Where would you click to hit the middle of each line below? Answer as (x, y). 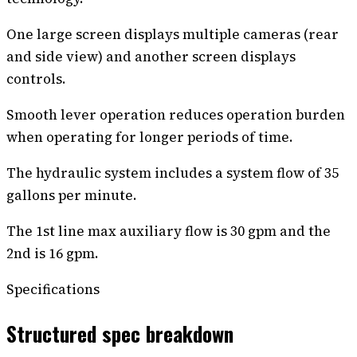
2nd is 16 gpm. (53, 253)
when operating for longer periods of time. (150, 137)
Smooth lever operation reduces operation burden (176, 114)
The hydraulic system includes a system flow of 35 (173, 173)
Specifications (53, 289)
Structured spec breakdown (120, 333)
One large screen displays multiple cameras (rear (173, 34)
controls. (36, 78)
